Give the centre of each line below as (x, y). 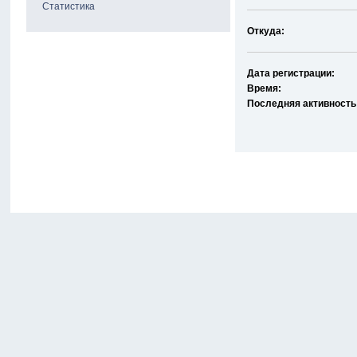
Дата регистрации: (291, 74)
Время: (265, 89)
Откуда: (266, 31)
